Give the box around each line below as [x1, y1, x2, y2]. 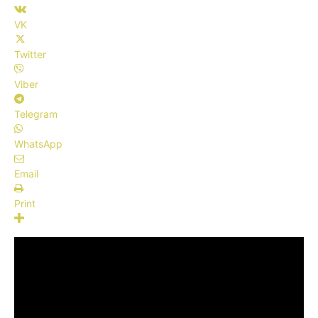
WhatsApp [14, 138, 62, 150]
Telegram [14, 108, 57, 120]
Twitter [14, 48, 46, 60]
